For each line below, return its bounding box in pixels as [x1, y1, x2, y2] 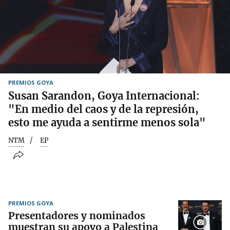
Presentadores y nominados [8, 209, 145, 222]
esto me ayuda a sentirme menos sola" [8, 116, 206, 129]
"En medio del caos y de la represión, [8, 102, 199, 116]
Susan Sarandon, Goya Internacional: [8, 89, 200, 102]
